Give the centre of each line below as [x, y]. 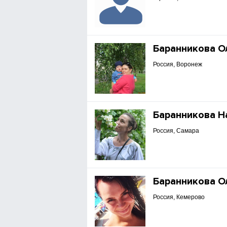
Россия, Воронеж [178, 64]
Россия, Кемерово [179, 197]
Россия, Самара [176, 131]
